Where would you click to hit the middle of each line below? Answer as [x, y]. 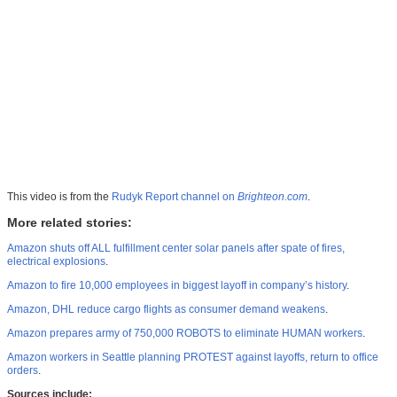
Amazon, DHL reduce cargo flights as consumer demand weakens [166, 310]
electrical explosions [56, 262]
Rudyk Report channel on [175, 197]
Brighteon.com [272, 197]
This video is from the [59, 197]
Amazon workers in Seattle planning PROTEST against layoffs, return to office [193, 358]
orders [23, 371]
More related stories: [70, 223]
